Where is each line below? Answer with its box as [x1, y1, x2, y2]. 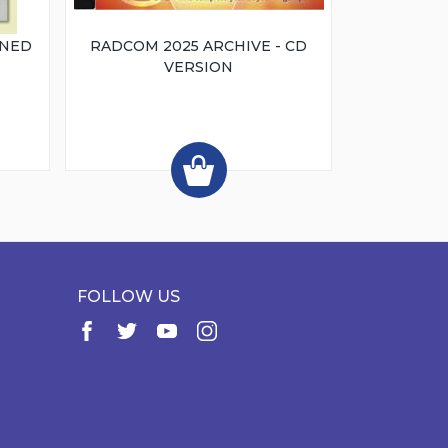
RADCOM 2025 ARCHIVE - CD [90, 37, 308, 56]
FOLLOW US [76, 287, 180, 307]
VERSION [164, 58, 234, 77]
